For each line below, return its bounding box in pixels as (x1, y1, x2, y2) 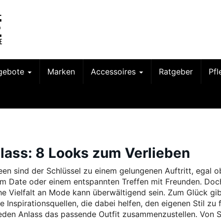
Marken (47, 67, 75, 76)
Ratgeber (159, 67, 193, 76)
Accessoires (91, 67, 138, 76)
